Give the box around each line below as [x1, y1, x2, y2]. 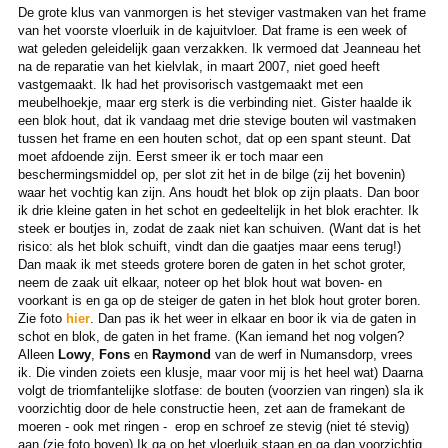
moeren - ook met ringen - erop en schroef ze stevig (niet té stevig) [17, 419, 409, 435]
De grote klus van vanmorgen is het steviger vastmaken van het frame [17, 5, 426, 21]
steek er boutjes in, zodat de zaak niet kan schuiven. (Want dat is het [17, 221, 421, 237]
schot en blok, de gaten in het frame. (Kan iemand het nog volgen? [17, 329, 404, 345]
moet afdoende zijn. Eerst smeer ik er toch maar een [17, 149, 323, 165]
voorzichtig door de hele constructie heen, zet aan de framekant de [17, 401, 405, 417]
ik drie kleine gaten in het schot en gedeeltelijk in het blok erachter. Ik [17, 203, 419, 219]
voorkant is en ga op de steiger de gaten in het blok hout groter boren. [17, 293, 421, 309]
